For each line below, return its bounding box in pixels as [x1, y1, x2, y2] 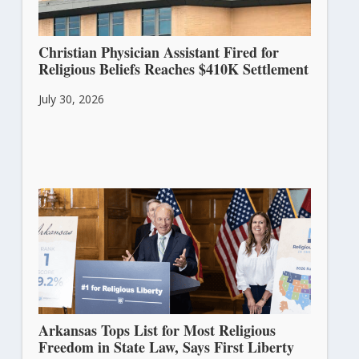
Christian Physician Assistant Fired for [38, 42, 279, 63]
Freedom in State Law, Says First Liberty [38, 336, 294, 357]
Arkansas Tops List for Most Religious [38, 319, 276, 341]
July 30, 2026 [38, 91, 104, 107]
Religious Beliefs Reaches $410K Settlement [38, 58, 309, 80]
